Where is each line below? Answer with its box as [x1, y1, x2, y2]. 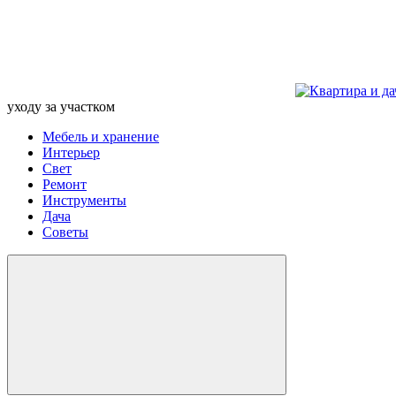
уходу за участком [7, 99, 115, 114]
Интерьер [42, 145, 100, 160]
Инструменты [42, 193, 126, 208]
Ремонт [42, 177, 87, 192]
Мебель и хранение [42, 129, 159, 144]
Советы [42, 225, 88, 240]
